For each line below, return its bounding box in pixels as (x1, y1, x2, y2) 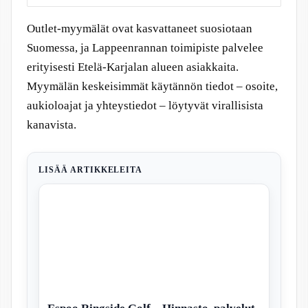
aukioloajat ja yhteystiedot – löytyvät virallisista (27, 98, 263, 112)
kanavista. (27, 118, 76, 131)
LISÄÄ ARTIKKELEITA (38, 165, 143, 175)
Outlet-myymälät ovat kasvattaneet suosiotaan (27, 21, 252, 35)
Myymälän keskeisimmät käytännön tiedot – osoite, (27, 79, 278, 93)
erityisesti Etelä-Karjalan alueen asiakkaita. (27, 60, 239, 74)
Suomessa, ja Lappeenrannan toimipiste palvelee (27, 41, 263, 54)
